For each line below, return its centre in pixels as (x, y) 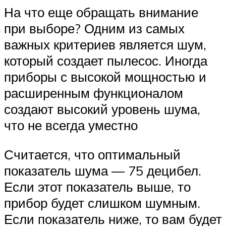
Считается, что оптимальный (92, 154)
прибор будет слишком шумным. (102, 203)
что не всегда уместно (71, 125)
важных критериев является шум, (105, 45)
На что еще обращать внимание (101, 12)
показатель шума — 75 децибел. (103, 170)
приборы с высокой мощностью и (105, 77)
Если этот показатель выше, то (97, 186)
